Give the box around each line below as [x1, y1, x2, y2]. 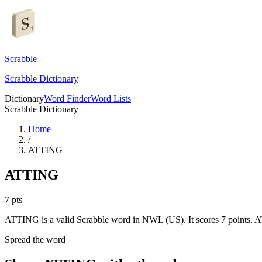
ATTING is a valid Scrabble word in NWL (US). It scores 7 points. [5, 214, 253, 225]
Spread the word [5, 234, 65, 244]
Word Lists [91, 94, 131, 104]
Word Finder [44, 94, 91, 104]
